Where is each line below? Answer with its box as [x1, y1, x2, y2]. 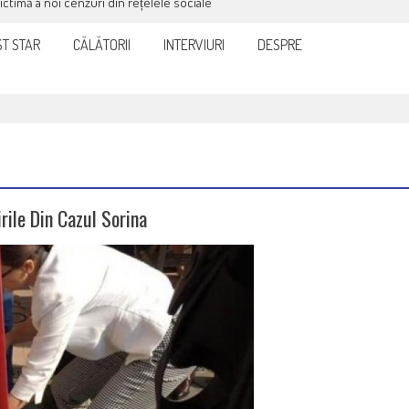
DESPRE [257, 36, 302, 55]
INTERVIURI [163, 36, 225, 55]
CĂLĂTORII [73, 36, 131, 55]
